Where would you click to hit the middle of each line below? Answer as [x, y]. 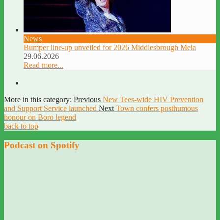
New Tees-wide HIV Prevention [153, 99]
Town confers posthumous [157, 108]
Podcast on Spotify [42, 145]
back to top [21, 126]
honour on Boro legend [40, 117]
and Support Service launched [50, 108]
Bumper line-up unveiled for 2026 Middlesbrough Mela [110, 47]
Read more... [43, 65]
